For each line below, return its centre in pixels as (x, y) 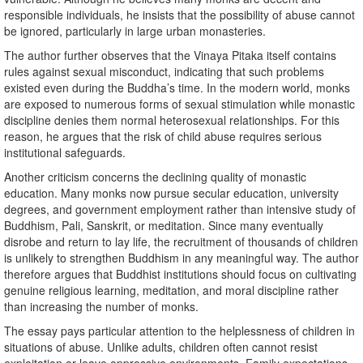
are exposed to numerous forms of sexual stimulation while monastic (179, 104)
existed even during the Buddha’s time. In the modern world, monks (177, 88)
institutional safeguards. (65, 153)
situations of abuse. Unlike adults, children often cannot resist (161, 347)
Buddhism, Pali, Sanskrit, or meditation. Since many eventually (164, 226)
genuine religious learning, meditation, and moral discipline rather (171, 290)
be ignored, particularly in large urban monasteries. (135, 31)
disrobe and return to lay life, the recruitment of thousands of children (181, 242)
